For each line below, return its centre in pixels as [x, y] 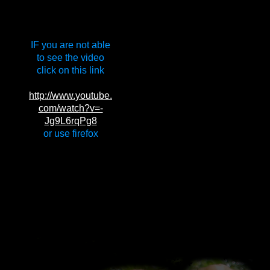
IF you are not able [71, 45]
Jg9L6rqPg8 [71, 121]
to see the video [71, 58]
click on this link [71, 70]
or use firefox [71, 133]
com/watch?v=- [71, 108]
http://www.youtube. [71, 96]
